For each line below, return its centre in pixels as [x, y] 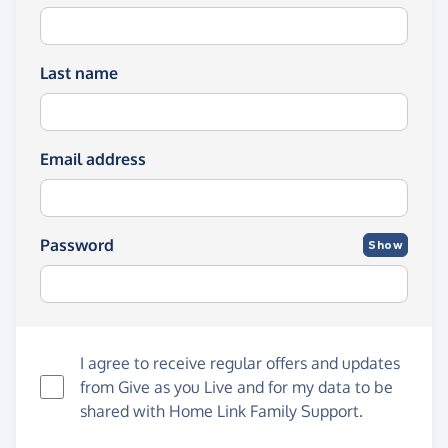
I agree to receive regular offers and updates [240, 363]
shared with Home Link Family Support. [221, 411]
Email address [93, 159]
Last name [79, 73]
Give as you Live [175, 387]
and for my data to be [313, 387]
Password [77, 245]
